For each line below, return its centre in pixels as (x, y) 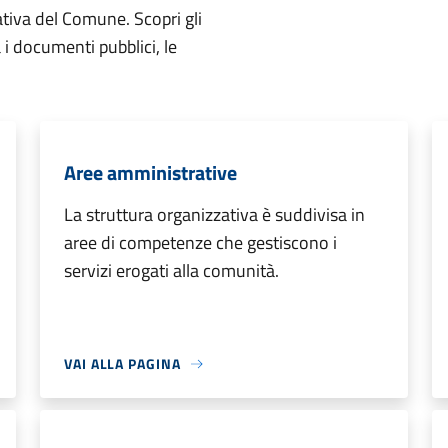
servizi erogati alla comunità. (171, 270)
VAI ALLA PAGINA (122, 363)
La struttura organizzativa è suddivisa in (214, 214)
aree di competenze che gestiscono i (200, 242)
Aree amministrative (150, 172)
